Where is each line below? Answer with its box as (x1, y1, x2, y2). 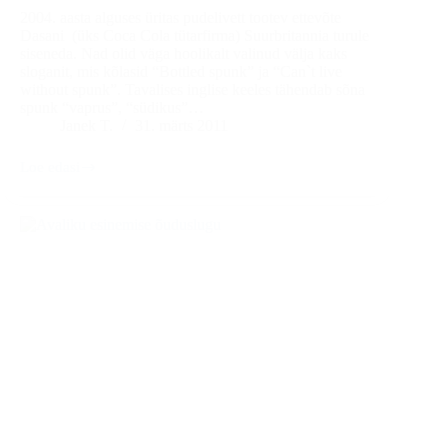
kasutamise (19, 183, 88, 200)
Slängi (19, 166, 58, 183)
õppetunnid (19, 217, 90, 234)
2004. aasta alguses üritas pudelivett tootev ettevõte (20, 9, 341, 27)
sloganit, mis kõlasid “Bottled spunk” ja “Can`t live (20, 63, 342, 81)
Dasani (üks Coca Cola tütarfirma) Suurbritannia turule (20, 27, 369, 45)
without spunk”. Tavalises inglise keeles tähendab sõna (20, 81, 365, 99)
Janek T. (60, 117, 113, 135)
